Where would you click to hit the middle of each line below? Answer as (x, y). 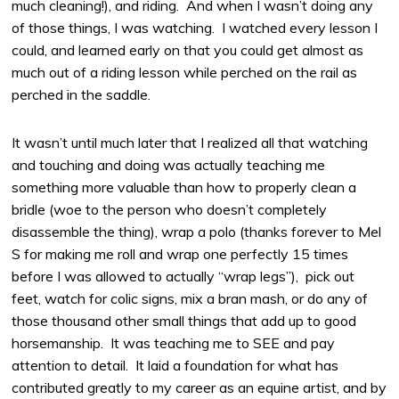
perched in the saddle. (81, 94)
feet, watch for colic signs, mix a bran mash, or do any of (190, 298)
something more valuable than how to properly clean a (184, 187)
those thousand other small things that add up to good (184, 320)
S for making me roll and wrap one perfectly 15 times (180, 253)
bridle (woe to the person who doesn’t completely (170, 209)
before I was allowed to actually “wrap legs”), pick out (183, 276)
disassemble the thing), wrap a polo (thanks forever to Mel (197, 231)
